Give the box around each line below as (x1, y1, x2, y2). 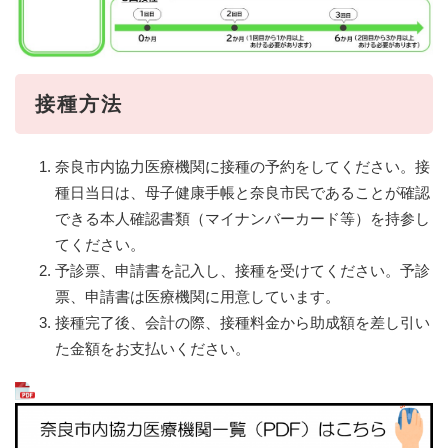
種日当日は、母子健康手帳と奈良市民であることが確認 (55, 183, 430, 201)
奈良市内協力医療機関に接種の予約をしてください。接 (55, 157, 430, 175)
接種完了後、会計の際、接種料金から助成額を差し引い (55, 313, 430, 331)
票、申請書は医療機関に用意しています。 (55, 287, 340, 305)
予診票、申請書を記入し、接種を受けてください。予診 (55, 261, 430, 279)
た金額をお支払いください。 (55, 339, 250, 357)
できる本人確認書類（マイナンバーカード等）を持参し (55, 209, 430, 227)
